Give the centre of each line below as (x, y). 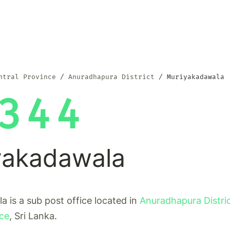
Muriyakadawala (196, 77)
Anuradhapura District (112, 77)
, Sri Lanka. (33, 216)
